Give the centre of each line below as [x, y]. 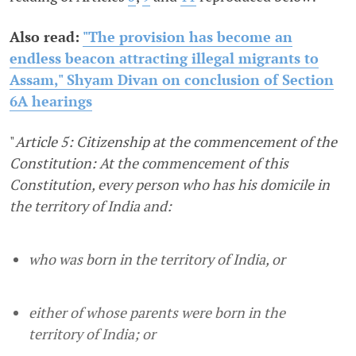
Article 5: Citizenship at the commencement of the [176, 141]
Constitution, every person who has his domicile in [170, 184]
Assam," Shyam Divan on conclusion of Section [172, 79]
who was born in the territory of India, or [157, 259]
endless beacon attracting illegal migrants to [164, 58]
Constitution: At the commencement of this [149, 163]
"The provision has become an [188, 36]
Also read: [46, 36]
